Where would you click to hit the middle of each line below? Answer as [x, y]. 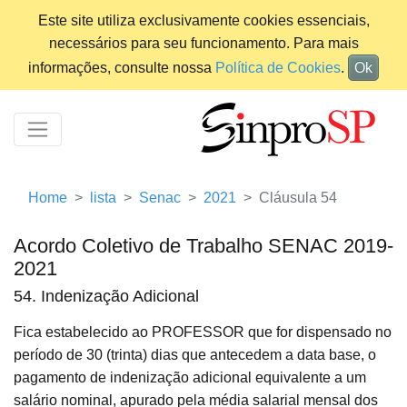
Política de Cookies [278, 68]
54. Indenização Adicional [106, 297]
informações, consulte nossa [122, 68]
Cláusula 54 [298, 198]
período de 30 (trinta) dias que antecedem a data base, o [195, 355]
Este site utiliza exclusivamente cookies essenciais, [203, 20]
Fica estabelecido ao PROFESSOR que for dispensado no [203, 333]
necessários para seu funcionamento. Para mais [203, 43]
